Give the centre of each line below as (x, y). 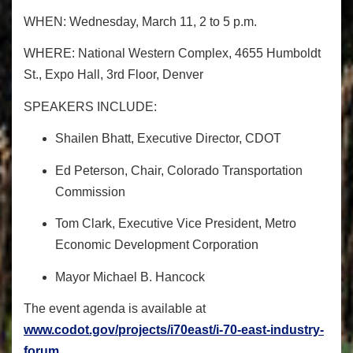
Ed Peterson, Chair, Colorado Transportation (179, 170)
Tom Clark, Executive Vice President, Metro (176, 224)
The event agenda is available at (115, 309)
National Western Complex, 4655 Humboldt (199, 54)
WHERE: (51, 54)
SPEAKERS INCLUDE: (90, 106)
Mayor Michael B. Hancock (130, 277)
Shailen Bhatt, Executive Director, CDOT (168, 139)
